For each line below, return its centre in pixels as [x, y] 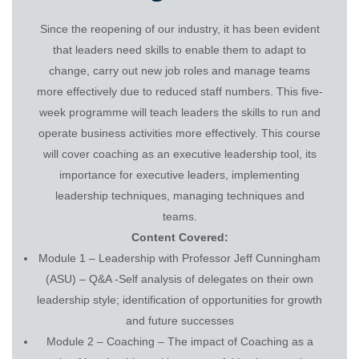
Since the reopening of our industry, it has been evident [179, 28]
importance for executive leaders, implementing [179, 174]
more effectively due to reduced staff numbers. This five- [179, 91]
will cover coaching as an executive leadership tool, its [179, 153]
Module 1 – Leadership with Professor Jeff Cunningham [179, 258]
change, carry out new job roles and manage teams [179, 70]
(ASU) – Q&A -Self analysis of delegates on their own [179, 278]
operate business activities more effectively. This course [179, 133]
